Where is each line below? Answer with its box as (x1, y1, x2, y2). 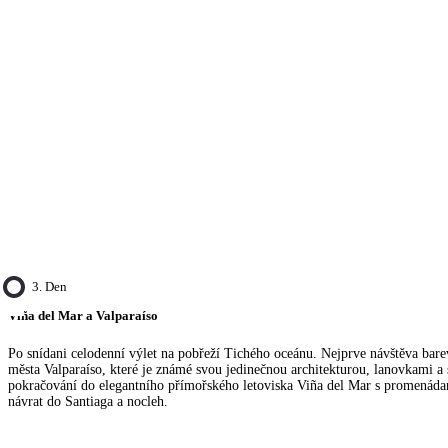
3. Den (32, 279, 67, 295)
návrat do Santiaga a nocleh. (8, 393, 168, 409)
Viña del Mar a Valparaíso (8, 308, 158, 324)
